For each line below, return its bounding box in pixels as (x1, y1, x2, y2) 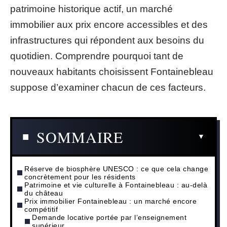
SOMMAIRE (36, 126, 123, 147)
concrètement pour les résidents (24, 172, 136, 181)
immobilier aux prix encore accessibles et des (10, 19, 208, 30)
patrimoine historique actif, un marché (10, 4, 173, 14)
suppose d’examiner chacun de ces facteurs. (10, 82, 206, 93)
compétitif (24, 205, 58, 213)
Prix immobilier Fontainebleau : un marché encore (24, 197, 197, 205)
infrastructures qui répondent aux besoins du (10, 35, 204, 46)
